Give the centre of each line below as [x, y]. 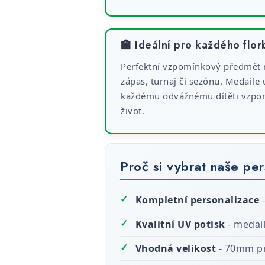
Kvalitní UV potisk [180, 224]
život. [132, 111]
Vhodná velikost [175, 248]
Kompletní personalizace [197, 200]
